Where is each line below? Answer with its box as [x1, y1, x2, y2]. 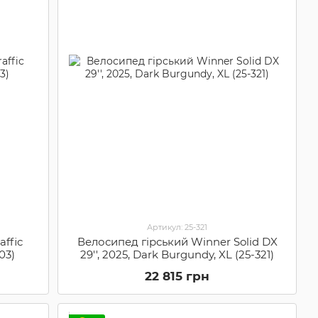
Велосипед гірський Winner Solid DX [77, 234, 278, 248]
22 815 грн [145, 268, 210, 283]
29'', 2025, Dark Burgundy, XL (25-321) [80, 247, 275, 261]
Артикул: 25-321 [147, 221, 208, 232]
